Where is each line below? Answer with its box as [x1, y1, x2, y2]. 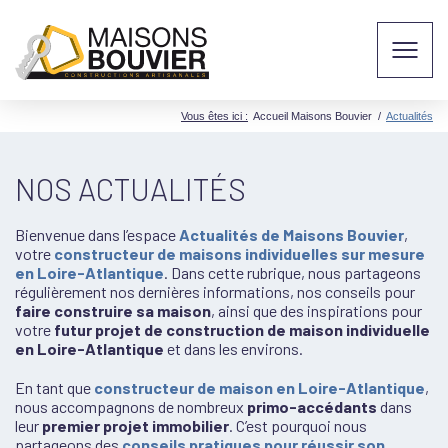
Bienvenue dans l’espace [15, 225, 179, 244]
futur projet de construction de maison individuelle [54, 320, 430, 339]
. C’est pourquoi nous [229, 416, 367, 435]
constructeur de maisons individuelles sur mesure [54, 244, 425, 263]
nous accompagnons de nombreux [15, 397, 247, 416]
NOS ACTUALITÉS [15, 170, 246, 207]
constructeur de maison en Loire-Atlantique [94, 378, 425, 397]
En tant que [15, 378, 94, 397]
